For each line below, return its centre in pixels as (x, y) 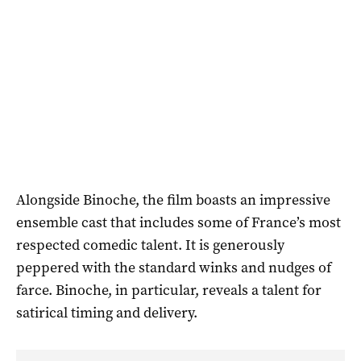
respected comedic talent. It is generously (150, 245)
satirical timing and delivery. (107, 312)
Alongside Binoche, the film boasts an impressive (173, 199)
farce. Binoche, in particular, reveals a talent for (169, 290)
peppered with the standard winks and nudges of (174, 267)
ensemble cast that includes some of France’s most (178, 222)
